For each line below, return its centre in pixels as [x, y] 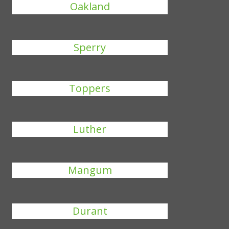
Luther [90, 129]
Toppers [90, 88]
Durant [90, 211]
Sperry [90, 47]
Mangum [90, 170]
